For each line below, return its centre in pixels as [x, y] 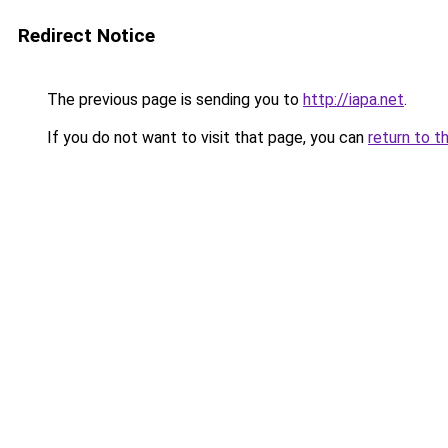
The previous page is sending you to [173, 99]
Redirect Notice [86, 35]
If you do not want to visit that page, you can [205, 137]
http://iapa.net [353, 99]
